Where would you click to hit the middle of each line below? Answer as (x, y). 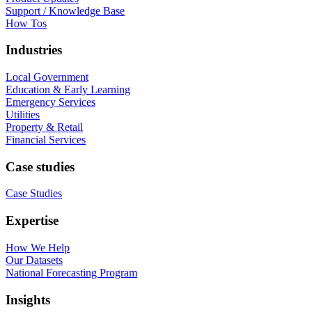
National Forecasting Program (71, 272)
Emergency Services (50, 102)
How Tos (26, 23)
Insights (28, 299)
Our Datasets (34, 260)
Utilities (23, 114)
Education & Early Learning (68, 89)
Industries (34, 50)
